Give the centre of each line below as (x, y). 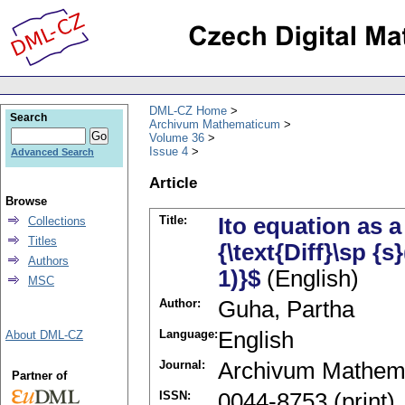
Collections (57, 221)
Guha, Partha (286, 310)
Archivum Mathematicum (215, 124)
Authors (48, 261)
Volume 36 (177, 137)
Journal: (182, 365)
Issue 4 (169, 151)
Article (173, 182)
